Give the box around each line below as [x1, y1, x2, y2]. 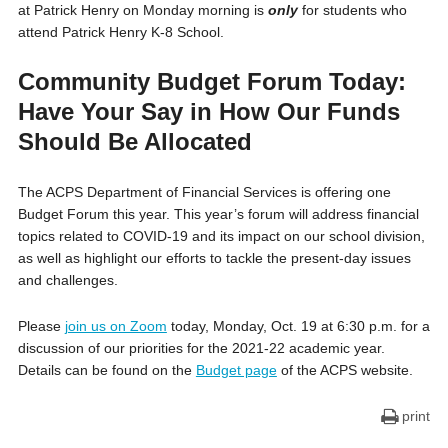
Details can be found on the [17, 361, 196, 378]
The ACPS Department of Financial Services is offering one [17, 183, 391, 200]
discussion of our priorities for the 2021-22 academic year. [17, 339, 385, 356]
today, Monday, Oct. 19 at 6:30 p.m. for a [166, 317, 430, 334]
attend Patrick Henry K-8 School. [17, 23, 228, 40]
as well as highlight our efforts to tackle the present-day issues [17, 249, 411, 266]
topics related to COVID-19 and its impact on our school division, [17, 227, 425, 244]
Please [17, 317, 65, 334]
